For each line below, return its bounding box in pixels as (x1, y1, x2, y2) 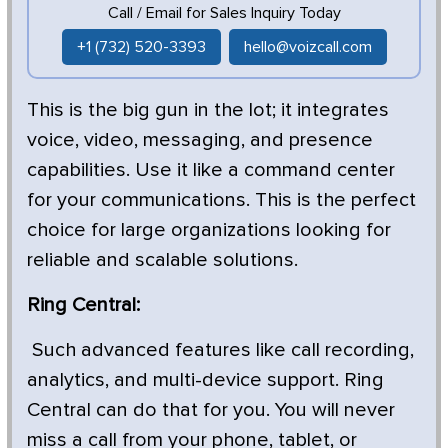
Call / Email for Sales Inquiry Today (107, 4, 341, 21)
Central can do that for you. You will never (27, 399, 395, 420)
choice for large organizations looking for (27, 219, 391, 240)
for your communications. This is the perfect (27, 189, 416, 210)
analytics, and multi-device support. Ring (27, 369, 384, 390)
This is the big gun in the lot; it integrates (27, 99, 389, 120)
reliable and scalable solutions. (27, 249, 298, 270)
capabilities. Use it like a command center (27, 159, 395, 180)
